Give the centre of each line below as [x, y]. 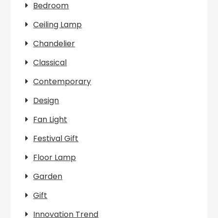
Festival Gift [56, 138]
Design [46, 100]
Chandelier [54, 44]
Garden [48, 176]
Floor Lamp [55, 157]
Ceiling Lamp [58, 25]
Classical [50, 63]
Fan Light [50, 119]
